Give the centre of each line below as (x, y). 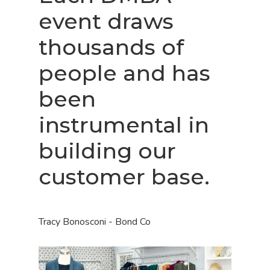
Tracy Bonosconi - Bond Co (95, 222)
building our (108, 150)
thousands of (111, 47)
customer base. (124, 176)
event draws (106, 21)
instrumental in (124, 124)
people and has (125, 73)
